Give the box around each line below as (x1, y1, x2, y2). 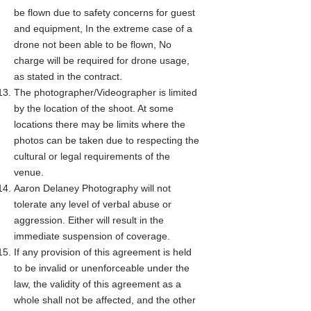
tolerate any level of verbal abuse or (14, 199, 171, 210)
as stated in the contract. (14, 71, 122, 82)
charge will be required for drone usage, (14, 55, 190, 66)
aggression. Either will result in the (14, 215, 164, 226)
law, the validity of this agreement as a (14, 278, 181, 289)
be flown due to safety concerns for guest (14, 7, 195, 18)
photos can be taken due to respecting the (14, 135, 199, 146)
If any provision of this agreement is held (14, 246, 192, 258)
